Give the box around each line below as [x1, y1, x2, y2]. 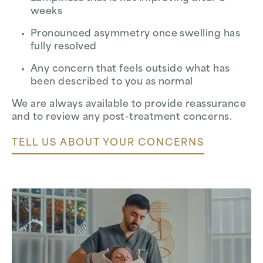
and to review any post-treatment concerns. [12, 112, 232, 122]
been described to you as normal [31, 77, 193, 87]
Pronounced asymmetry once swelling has [31, 29, 241, 39]
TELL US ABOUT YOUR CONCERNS [12, 138, 204, 148]
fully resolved [31, 42, 97, 52]
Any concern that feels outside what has [31, 64, 230, 74]
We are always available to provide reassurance [12, 99, 247, 109]
